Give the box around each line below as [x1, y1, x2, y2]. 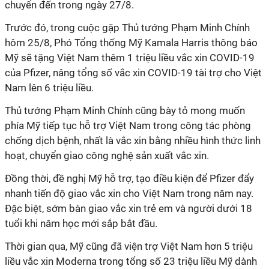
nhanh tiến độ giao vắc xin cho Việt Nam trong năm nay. [5, 187, 253, 199]
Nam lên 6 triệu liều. [5, 82, 94, 94]
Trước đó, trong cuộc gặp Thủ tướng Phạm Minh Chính [5, 22, 250, 34]
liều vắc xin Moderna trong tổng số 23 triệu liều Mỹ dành [5, 255, 257, 267]
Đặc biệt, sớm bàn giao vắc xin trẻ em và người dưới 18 [5, 202, 252, 214]
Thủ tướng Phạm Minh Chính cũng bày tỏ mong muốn [5, 104, 245, 116]
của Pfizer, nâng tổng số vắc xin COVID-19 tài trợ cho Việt [5, 67, 262, 79]
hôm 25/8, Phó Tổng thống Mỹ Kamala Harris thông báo [5, 37, 258, 49]
